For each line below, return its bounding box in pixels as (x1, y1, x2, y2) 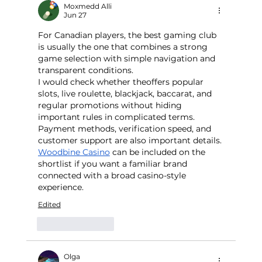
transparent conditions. (37, 65, 133, 76)
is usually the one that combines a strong (37, 42, 210, 53)
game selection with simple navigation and (37, 53, 218, 64)
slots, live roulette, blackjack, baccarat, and (37, 88, 214, 99)
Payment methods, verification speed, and (37, 123, 213, 135)
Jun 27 (63, 11, 87, 20)
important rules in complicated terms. (37, 112, 197, 123)
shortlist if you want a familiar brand (37, 158, 189, 170)
